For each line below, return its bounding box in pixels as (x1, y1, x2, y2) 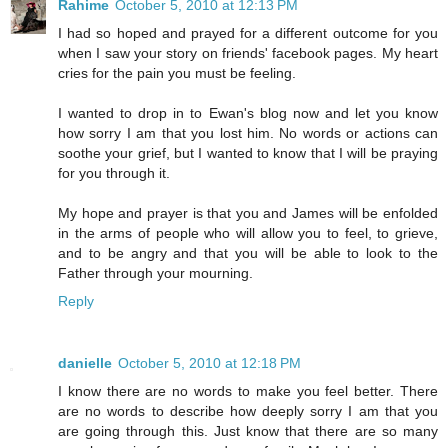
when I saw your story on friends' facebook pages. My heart (58, 44, 438, 61)
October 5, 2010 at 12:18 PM (118, 354, 301, 371)
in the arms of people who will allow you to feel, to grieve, (58, 224, 438, 241)
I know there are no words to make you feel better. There (58, 382, 438, 399)
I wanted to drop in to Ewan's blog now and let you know (58, 104, 438, 121)
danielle (58, 354, 112, 371)
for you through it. (58, 164, 170, 181)
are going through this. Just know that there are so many (58, 422, 438, 439)
